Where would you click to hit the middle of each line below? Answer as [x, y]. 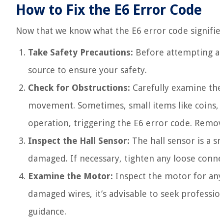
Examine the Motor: [70, 176]
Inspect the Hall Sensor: [79, 141]
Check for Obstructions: [79, 88]
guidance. [47, 211]
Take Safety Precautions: [81, 52]
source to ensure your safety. [87, 70]
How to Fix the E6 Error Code [109, 10]
